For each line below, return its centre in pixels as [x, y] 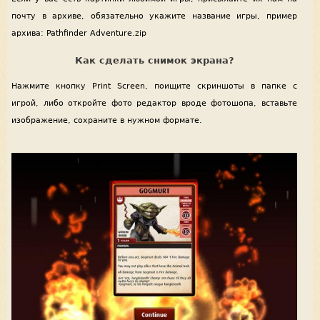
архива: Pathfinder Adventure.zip [79, 33]
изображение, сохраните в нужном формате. [107, 121]
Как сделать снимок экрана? [154, 60]
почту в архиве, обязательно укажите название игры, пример [154, 16]
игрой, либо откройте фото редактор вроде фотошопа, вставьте [154, 104]
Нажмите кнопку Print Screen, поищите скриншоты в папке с [154, 86]
